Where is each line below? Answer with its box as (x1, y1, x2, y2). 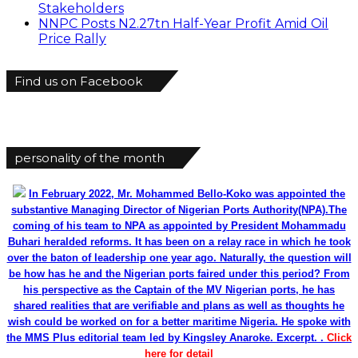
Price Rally (38, 31, 106, 47)
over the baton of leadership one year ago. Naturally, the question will (6, 252, 352, 265)
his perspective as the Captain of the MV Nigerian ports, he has (23, 284, 335, 296)
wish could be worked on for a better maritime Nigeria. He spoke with (7, 316, 351, 328)
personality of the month (14, 150, 165, 166)
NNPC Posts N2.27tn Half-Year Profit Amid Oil (38, 16, 328, 32)
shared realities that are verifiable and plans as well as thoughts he (14, 300, 344, 312)
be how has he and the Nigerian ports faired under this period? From (8, 268, 350, 280)
